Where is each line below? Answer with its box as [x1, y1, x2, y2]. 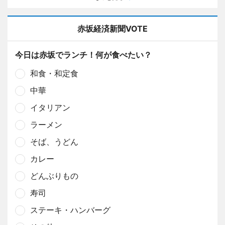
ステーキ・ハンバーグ [30, 204, 110, 215]
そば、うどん [30, 136, 78, 147]
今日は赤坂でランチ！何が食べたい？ [15, 49, 152, 60]
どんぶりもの [30, 170, 78, 181]
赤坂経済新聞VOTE [77, 23, 148, 34]
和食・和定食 [30, 68, 78, 78]
